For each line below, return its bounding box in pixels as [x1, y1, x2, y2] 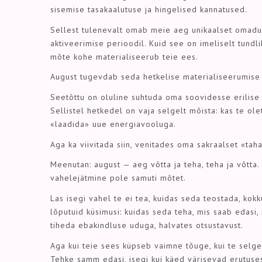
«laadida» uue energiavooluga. [50, 119, 176, 130]
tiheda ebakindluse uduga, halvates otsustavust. [50, 220, 243, 231]
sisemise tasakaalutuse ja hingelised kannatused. [50, 4, 247, 15]
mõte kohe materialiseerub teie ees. [50, 51, 198, 62]
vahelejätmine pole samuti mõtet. [50, 173, 186, 184]
